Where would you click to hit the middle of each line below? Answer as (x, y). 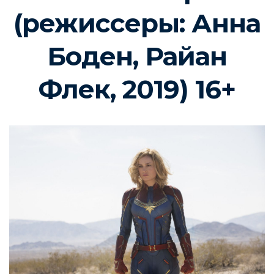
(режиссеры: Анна (137, 24)
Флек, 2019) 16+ (137, 90)
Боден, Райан (137, 57)
